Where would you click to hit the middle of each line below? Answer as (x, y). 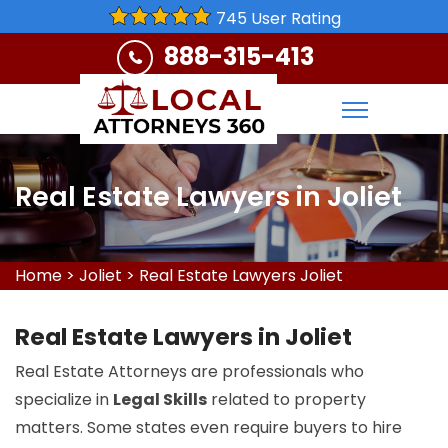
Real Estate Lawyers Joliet (241, 275)
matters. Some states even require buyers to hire (208, 427)
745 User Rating (278, 18)
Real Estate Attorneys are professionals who (189, 371)
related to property (286, 399)
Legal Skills (160, 399)
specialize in (64, 399)
